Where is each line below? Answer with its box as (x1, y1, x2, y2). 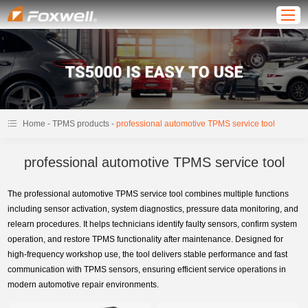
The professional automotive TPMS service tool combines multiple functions (8, 189, 289, 199)
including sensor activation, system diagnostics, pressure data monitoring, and (8, 204, 299, 214)
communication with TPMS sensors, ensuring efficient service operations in (8, 265, 287, 275)
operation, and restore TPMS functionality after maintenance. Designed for (8, 234, 284, 245)
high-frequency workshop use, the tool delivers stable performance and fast (8, 250, 288, 260)
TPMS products (52, 119, 110, 129)
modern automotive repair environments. (8, 280, 159, 290)
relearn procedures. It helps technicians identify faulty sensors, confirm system (8, 219, 298, 230)
